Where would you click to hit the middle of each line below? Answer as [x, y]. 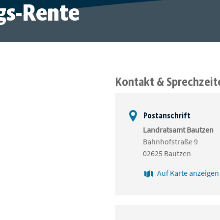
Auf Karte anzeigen [188, 173]
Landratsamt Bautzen [178, 130]
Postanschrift [166, 116]
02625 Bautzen [167, 153]
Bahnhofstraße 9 [170, 142]
